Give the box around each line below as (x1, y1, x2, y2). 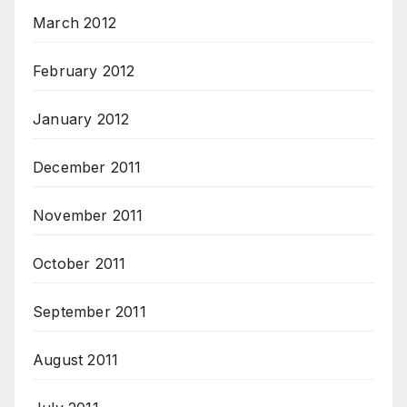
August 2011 (33, 351, 119, 370)
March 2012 (33, 14, 116, 33)
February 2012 (33, 62, 135, 81)
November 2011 (33, 206, 144, 225)
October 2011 (33, 254, 126, 273)
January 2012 (33, 110, 130, 129)
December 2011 (33, 158, 142, 177)
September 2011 (33, 303, 146, 322)
